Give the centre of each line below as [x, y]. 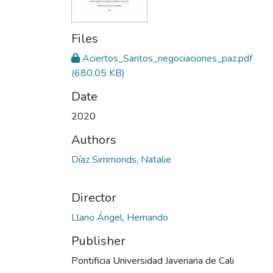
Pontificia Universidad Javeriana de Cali [153, 261]
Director [94, 198]
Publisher [98, 241]
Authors [94, 140]
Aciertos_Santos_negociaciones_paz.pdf [167, 59]
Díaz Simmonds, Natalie [121, 160]
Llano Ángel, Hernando [120, 218]
